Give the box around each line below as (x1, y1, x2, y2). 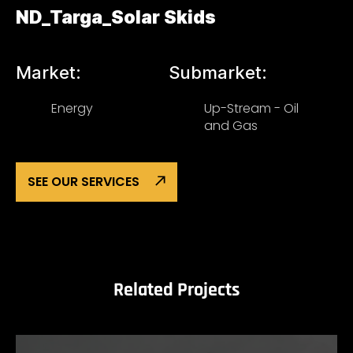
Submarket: (169, 62, 267, 83)
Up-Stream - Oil (204, 99, 299, 117)
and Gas (204, 117, 258, 135)
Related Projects (113, 278, 240, 302)
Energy (51, 99, 93, 117)
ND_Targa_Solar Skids (16, 6, 216, 28)
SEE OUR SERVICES (28, 173, 139, 191)
